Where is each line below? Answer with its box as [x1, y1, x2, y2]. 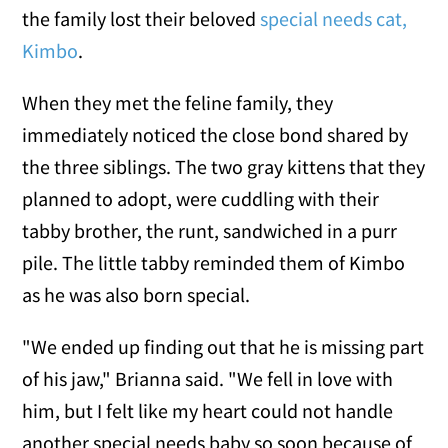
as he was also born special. [22, 281, 251, 307]
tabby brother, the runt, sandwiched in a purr [22, 217, 398, 243]
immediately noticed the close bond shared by [22, 121, 409, 147]
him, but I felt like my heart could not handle [22, 397, 394, 423]
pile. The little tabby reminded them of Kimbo [22, 249, 406, 275]
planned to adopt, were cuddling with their [22, 185, 380, 211]
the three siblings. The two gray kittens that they [22, 153, 426, 179]
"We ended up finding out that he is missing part [22, 333, 425, 359]
